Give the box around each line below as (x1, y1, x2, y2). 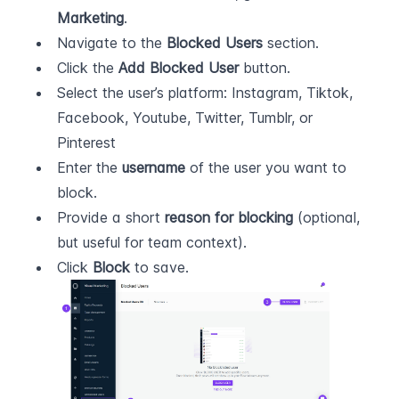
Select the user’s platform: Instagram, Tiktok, (57, 84, 353, 102)
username (122, 159, 185, 176)
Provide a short (57, 208, 165, 226)
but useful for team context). (57, 233, 247, 251)
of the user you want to (185, 159, 346, 176)
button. (239, 59, 290, 77)
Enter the (57, 159, 122, 176)
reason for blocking (165, 208, 293, 226)
